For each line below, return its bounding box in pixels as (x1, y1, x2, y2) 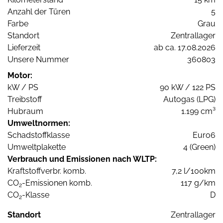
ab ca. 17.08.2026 (154, 43, 216, 53)
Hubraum (7, 107, 43, 116)
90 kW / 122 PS (160, 83, 216, 93)
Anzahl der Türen (7, 7, 70, 17)
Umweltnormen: (7, 118, 70, 128)
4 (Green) (183, 142, 216, 152)
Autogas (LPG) (163, 95, 216, 105)
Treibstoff (7, 95, 42, 105)
